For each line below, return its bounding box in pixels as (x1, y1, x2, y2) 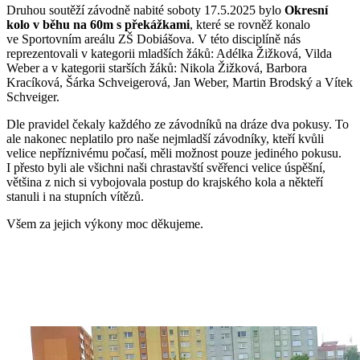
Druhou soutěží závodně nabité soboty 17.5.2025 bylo (6, 2, 284, 17)
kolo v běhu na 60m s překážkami (6, 17, 190, 31)
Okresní (284, 2, 328, 17)
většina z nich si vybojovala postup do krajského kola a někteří (6, 174, 323, 189)
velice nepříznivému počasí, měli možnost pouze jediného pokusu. (6, 145, 342, 160)
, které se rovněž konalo (190, 17, 310, 31)
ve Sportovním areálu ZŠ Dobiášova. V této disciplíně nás (6, 31, 301, 46)
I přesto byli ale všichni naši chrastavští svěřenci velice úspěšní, (6, 160, 325, 174)
